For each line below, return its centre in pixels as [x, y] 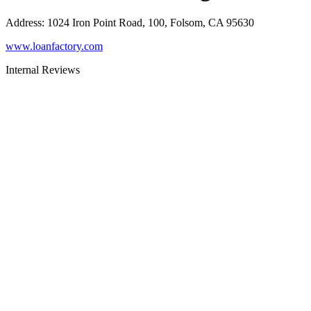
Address [24, 23]
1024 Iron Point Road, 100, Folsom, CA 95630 [151, 23]
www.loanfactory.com [54, 47]
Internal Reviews [43, 70]
